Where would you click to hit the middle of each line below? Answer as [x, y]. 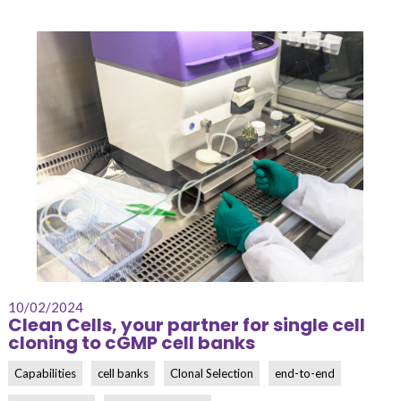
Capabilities [46, 373]
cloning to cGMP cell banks [132, 343]
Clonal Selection [212, 373]
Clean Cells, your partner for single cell [187, 325]
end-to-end [305, 373]
